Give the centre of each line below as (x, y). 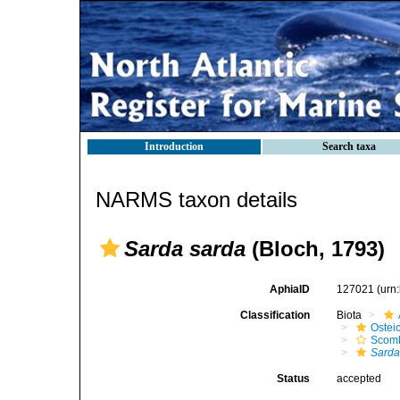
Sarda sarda (185, 249)
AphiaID (290, 289)
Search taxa (349, 146)
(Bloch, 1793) (315, 249)
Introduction (174, 146)
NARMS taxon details (196, 200)
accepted (359, 379)
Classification (275, 315)
